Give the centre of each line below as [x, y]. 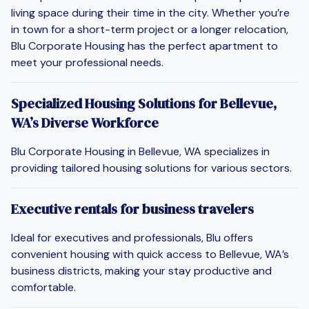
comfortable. [43, 287]
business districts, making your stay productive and [141, 270]
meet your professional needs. [87, 62]
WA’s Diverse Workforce [85, 122]
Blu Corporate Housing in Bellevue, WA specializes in [140, 151]
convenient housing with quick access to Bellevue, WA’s [150, 254]
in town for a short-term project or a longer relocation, [150, 29]
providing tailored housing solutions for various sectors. [151, 168]
